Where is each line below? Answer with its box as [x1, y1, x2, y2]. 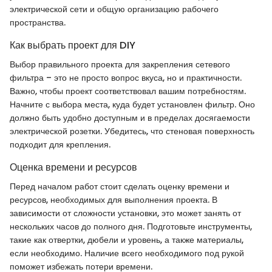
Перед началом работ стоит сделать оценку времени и [10, 180, 229, 192]
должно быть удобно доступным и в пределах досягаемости [10, 111, 250, 124]
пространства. [10, 16, 66, 29]
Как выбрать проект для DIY [10, 38, 135, 52]
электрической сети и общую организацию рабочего [10, 2, 219, 15]
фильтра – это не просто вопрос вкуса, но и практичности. [10, 71, 242, 84]
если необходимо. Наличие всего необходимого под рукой [10, 246, 244, 259]
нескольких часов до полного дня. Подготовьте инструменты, [10, 220, 252, 233]
